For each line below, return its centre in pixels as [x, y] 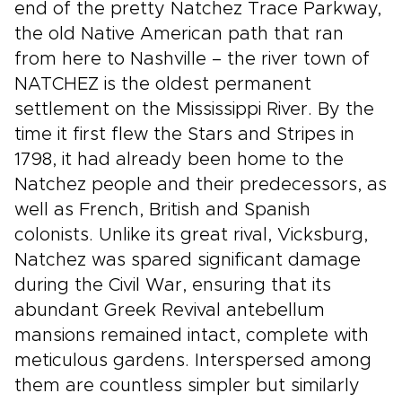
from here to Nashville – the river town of [192, 59]
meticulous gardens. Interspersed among [193, 361]
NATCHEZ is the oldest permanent [163, 84]
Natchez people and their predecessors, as [201, 185]
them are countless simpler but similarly [187, 386]
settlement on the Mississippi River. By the [194, 109]
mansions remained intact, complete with [192, 336]
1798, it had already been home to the [179, 160]
